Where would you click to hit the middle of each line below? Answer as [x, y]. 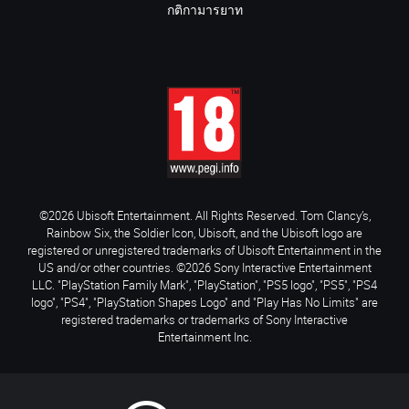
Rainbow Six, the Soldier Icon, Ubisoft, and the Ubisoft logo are [204, 232]
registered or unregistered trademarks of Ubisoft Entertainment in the [204, 250]
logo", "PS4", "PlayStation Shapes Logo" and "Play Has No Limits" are [204, 302]
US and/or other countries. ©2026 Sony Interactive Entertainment [204, 267]
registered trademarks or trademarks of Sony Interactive [204, 319]
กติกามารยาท [204, 11]
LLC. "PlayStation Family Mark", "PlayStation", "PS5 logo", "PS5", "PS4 [204, 284]
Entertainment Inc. [204, 336]
